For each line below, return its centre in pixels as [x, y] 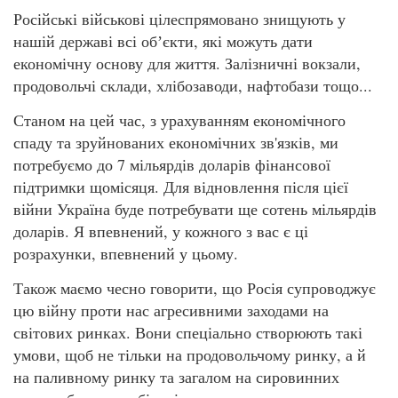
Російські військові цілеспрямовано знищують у [179, 18]
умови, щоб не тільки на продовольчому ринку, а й [190, 355]
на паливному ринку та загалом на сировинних [176, 377]
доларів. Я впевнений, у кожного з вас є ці [161, 231]
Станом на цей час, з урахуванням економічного [179, 120]
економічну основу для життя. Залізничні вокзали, [187, 63]
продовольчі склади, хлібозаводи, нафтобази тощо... [193, 85]
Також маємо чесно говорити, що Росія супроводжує [195, 288]
